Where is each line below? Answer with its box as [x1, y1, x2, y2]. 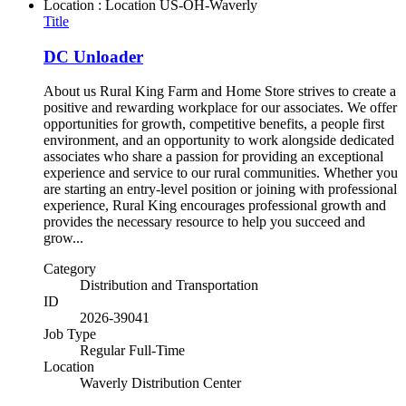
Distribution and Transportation [80, 277, 258, 294]
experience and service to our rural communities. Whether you [43, 165, 398, 181]
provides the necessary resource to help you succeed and [43, 214, 365, 230]
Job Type [43, 326, 96, 343]
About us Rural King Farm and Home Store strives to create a [43, 83, 396, 100]
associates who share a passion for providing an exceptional [43, 149, 383, 165]
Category [43, 261, 96, 277]
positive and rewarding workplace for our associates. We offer [43, 100, 397, 116]
